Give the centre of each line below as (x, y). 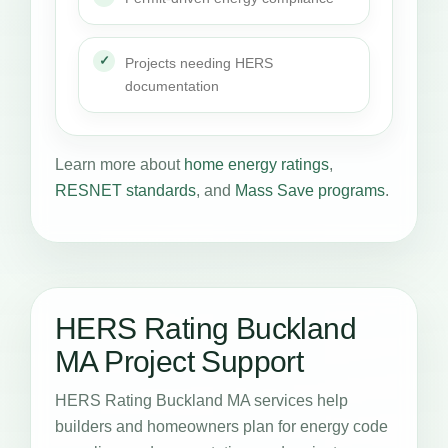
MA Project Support (179, 361)
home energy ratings (256, 164)
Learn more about (119, 164)
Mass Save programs (310, 190)
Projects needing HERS (199, 62)
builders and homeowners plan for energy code (221, 426)
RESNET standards (125, 190)
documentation (172, 85)
